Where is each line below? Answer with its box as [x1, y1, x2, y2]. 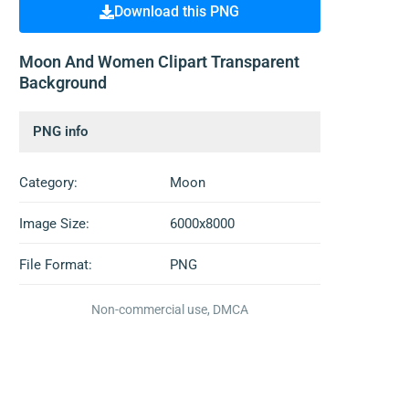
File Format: [18, 257, 92, 273]
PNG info [32, 123, 88, 140]
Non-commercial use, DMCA [90, 302, 248, 317]
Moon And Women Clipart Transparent [18, 52, 299, 71]
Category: [18, 174, 78, 191]
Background [18, 73, 107, 92]
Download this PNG [114, 3, 240, 20]
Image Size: [18, 215, 89, 232]
